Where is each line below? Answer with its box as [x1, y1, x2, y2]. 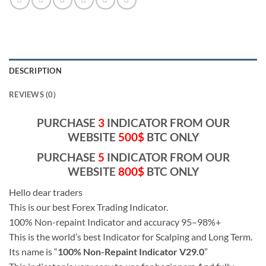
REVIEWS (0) [9, 90, 56, 100]
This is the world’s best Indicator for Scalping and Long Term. [9, 230, 252, 242]
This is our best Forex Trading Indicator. [9, 201, 168, 213]
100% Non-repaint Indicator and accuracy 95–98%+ [9, 216, 221, 227]
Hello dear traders [9, 186, 83, 198]
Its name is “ [9, 245, 58, 257]
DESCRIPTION [9, 66, 62, 76]
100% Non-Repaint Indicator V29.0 [58, 245, 204, 257]
